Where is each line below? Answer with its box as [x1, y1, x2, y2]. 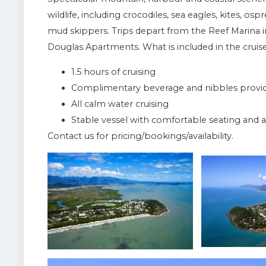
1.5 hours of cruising [71, 66, 156, 77]
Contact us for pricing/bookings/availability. [47, 130, 233, 141]
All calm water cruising [71, 98, 169, 109]
